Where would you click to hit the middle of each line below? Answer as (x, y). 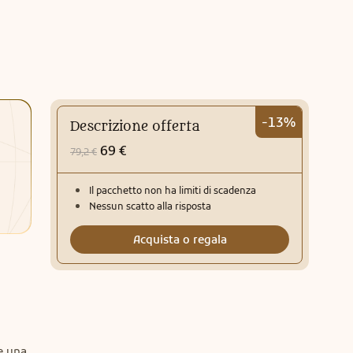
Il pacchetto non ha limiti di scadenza (173, 190)
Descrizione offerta (135, 127)
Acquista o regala (180, 240)
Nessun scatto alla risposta (150, 206)
